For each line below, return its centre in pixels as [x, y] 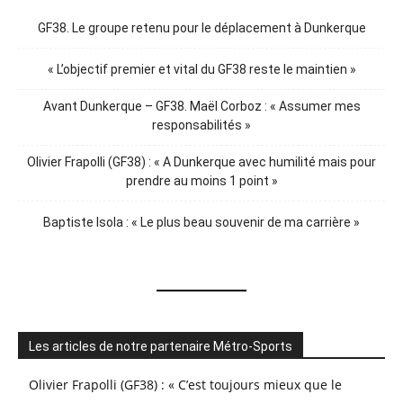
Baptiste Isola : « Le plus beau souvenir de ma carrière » [201, 223]
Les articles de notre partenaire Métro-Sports [161, 347]
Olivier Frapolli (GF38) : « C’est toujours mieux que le [185, 385]
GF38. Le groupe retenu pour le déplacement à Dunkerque [201, 28]
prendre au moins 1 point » [201, 181]
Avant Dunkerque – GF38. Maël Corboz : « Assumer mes [201, 107]
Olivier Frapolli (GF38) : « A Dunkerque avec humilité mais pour [201, 162]
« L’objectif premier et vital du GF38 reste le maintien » [201, 70]
